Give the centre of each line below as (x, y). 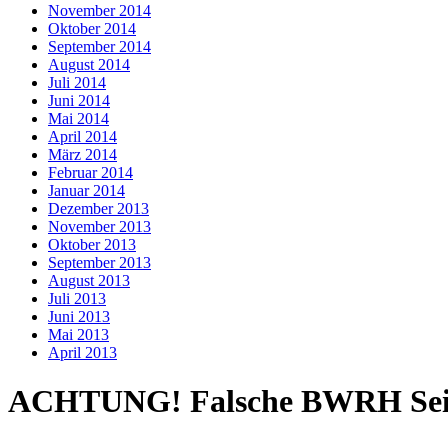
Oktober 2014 (92, 28)
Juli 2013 (77, 298)
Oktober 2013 (92, 244)
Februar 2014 (90, 172)
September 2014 (99, 46)
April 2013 (82, 352)
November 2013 (99, 226)
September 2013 (99, 262)
